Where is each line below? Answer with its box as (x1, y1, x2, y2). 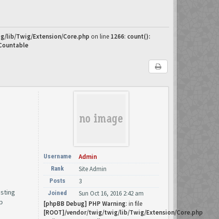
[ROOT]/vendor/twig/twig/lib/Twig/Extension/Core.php (44, 208, 203, 217)
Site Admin (79, 165, 107, 173)
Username (44, 153, 71, 160)
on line (89, 32, 110, 41)
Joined (48, 189, 67, 197)
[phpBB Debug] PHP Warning (44, 199, 126, 208)
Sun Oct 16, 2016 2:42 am (79, 189, 144, 197)
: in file (126, 199, 142, 208)
